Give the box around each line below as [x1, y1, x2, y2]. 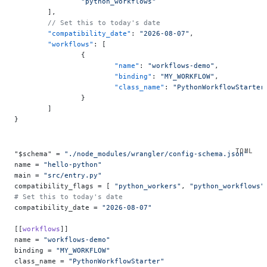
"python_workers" [114, 181, 181, 190]
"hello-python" [44, 160, 102, 169]
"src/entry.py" [44, 170, 102, 179]
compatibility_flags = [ [14, 181, 114, 190]
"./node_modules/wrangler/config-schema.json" [64, 149, 248, 158]
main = [14, 170, 44, 179]
